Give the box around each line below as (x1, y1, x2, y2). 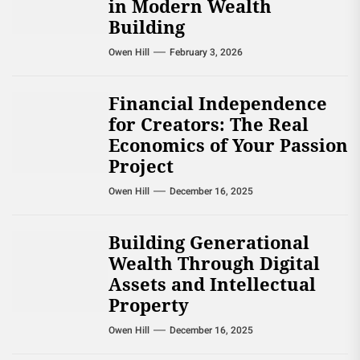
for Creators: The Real (108, 112, 309, 136)
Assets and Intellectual (108, 272, 316, 296)
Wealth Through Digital (108, 251, 320, 275)
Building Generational (108, 230, 309, 254)
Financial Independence (108, 91, 327, 115)
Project (108, 153, 174, 178)
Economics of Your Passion (108, 133, 348, 157)
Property (108, 292, 189, 317)
